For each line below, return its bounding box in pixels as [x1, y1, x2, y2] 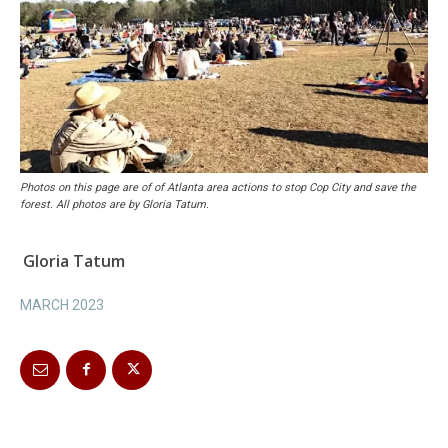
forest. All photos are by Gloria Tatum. [20, 197, 209, 211]
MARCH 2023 [20, 296, 104, 313]
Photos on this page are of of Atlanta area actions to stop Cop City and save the [20, 180, 416, 194]
